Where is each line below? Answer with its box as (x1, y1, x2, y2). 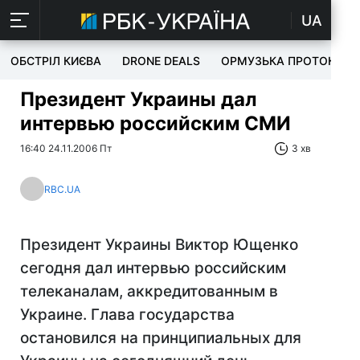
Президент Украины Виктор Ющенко (20, 235, 298, 254)
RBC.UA (44, 182, 80, 195)
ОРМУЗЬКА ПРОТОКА (221, 54, 343, 67)
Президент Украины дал (20, 88, 257, 111)
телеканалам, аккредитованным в (20, 282, 278, 301)
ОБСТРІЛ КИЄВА (10, 54, 101, 67)
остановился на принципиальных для (20, 329, 301, 347)
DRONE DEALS (122, 54, 200, 67)
